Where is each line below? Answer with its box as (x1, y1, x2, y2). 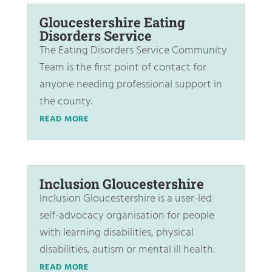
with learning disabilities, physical (39, 224, 194, 242)
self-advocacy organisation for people (39, 207, 214, 225)
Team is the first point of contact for (39, 59, 206, 77)
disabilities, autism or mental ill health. (39, 241, 215, 259)
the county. (39, 93, 93, 111)
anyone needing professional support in (39, 76, 222, 94)
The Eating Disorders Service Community (39, 42, 227, 60)
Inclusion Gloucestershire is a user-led (39, 190, 212, 208)
